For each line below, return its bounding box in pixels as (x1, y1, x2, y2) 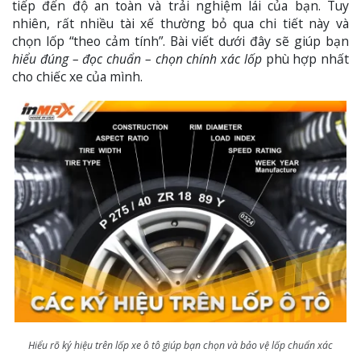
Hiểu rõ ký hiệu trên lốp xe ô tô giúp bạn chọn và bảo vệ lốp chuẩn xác (28, 338, 333, 352)
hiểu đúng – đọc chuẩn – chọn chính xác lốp (12, 50, 262, 68)
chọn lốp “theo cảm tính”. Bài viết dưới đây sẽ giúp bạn (12, 32, 349, 51)
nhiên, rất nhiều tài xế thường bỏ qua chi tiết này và (12, 15, 349, 33)
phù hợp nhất (261, 50, 349, 68)
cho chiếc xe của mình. (12, 68, 143, 86)
